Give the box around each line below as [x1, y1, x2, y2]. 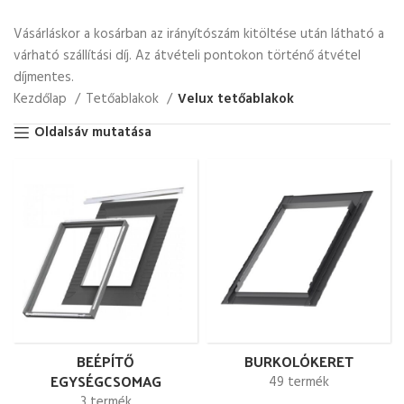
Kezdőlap [14, 88, 70, 110]
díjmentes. [14, 67, 74, 88]
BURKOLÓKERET [243, 348, 353, 374]
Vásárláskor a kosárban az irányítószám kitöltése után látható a [14, 23, 384, 45]
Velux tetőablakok [178, 88, 294, 110]
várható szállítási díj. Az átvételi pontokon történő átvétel [14, 45, 361, 67]
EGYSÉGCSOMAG [50, 368, 161, 394]
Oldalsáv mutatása [34, 121, 152, 143]
